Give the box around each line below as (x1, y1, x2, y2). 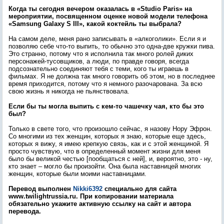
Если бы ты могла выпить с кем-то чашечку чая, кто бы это (8, 102, 204, 110)
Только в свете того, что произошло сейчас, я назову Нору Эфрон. (8, 125, 212, 132)
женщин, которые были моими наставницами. (8, 170, 146, 177)
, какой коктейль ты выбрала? (82, 20, 181, 27)
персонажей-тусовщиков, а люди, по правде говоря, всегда (8, 57, 189, 65)
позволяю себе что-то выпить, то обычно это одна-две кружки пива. (8, 42, 215, 50)
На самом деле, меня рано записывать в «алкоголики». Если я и (8, 35, 206, 42)
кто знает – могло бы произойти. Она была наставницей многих (8, 162, 201, 170)
